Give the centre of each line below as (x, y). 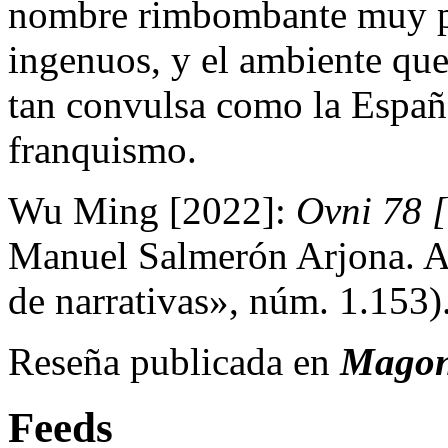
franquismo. (102, 149)
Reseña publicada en (174, 361)
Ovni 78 (359, 210)
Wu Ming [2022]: (152, 210)
